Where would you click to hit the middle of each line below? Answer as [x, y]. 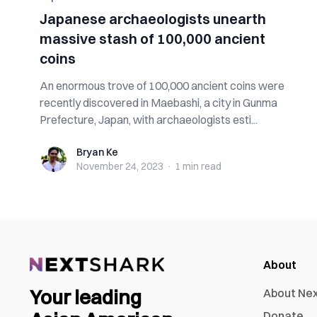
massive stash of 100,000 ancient [152, 39]
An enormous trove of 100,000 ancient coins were [162, 86]
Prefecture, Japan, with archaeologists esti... [149, 120]
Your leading [86, 298]
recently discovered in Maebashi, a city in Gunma [158, 103]
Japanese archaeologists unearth [153, 19]
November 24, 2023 [120, 166]
